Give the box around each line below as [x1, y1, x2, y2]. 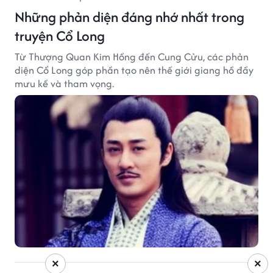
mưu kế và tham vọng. [15, 76, 114, 91]
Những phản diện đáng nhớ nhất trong [15, 6, 244, 27]
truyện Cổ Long [15, 25, 105, 46]
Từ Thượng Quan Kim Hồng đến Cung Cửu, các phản [15, 49, 249, 64]
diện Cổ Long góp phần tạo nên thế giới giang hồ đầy [15, 62, 253, 77]
